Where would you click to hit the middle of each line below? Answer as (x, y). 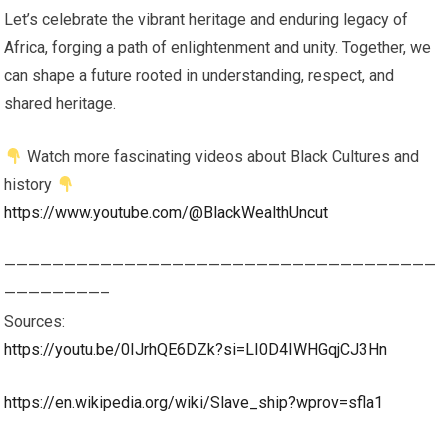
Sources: (35, 321)
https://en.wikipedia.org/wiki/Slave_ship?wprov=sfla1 (194, 402)
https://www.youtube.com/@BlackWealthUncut (166, 212)
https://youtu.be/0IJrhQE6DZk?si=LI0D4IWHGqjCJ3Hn (196, 349)
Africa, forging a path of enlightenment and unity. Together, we (218, 47)
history (30, 184)
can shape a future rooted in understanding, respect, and (199, 75)
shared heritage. (60, 103)
